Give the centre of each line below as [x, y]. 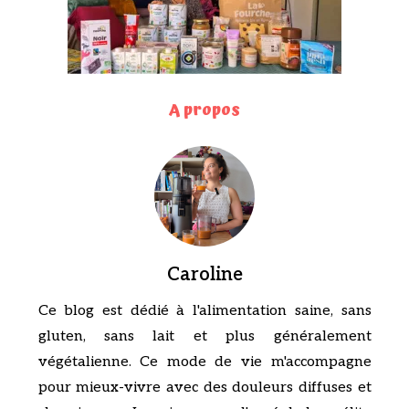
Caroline [204, 274]
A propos [204, 110]
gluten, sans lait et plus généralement [204, 336]
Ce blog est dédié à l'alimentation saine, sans [204, 310]
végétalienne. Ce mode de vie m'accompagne [204, 362]
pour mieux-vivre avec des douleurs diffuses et [204, 387]
